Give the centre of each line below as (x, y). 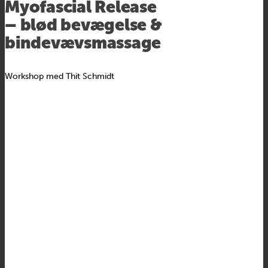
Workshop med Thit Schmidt (60, 76)
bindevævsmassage (83, 42)
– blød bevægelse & (83, 25)
